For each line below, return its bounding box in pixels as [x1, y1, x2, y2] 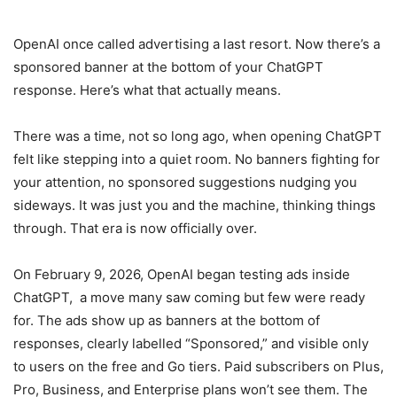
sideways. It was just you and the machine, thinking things [13, 197, 376, 214]
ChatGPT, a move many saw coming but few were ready [13, 289, 365, 307]
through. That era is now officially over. [13, 220, 257, 237]
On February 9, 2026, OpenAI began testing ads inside [13, 266, 350, 284]
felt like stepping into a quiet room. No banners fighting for [13, 151, 380, 168]
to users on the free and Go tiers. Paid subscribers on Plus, [13, 358, 384, 376]
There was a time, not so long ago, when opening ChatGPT [13, 128, 382, 145]
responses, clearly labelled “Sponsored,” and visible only [13, 335, 369, 353]
